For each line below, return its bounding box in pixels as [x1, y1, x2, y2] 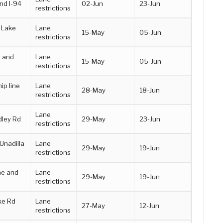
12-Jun [139, 201, 160, 210]
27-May [82, 201, 106, 210]
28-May [82, 86, 106, 94]
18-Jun [139, 86, 160, 94]
